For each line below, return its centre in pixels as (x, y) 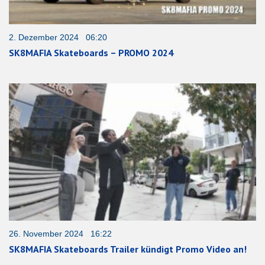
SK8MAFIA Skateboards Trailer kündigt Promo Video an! (128, 249)
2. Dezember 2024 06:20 (58, 37)
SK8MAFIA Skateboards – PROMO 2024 (91, 52)
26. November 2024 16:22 (60, 234)
